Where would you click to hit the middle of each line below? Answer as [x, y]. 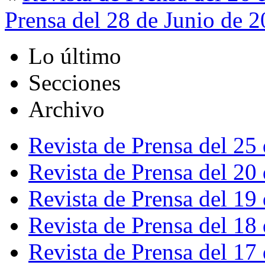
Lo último [75, 56]
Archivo [67, 109]
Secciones [75, 83]
